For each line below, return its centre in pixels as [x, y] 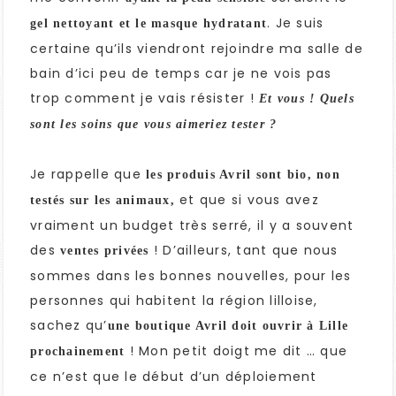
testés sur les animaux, [103, 201]
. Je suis [296, 23]
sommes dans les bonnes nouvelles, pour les [191, 276]
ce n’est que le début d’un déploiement [174, 377]
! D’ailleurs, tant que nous [244, 251]
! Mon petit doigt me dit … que [236, 351]
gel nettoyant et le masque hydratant [148, 24]
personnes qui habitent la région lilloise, [174, 301]
